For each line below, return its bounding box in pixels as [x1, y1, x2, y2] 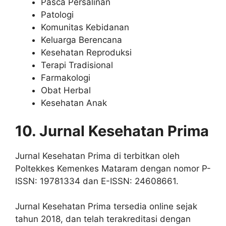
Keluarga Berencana [41, 35, 122, 45]
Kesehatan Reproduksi [41, 47, 132, 58]
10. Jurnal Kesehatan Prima [15, 122, 209, 140]
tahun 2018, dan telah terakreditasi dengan [15, 214, 191, 224]
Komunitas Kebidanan [41, 22, 129, 33]
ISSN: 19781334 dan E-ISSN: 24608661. [15, 176, 179, 186]
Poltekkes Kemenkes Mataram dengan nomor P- [15, 163, 211, 174]
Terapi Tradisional [41, 60, 113, 71]
